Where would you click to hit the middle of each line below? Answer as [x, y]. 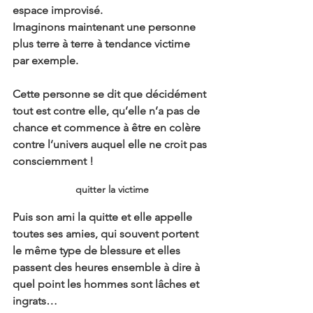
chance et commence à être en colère [108, 128]
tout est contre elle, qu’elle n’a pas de [108, 111]
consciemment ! [53, 161]
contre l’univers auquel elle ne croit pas [111, 144]
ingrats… [35, 301]
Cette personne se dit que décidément [111, 94]
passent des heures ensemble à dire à [108, 267]
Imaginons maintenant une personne [105, 27]
